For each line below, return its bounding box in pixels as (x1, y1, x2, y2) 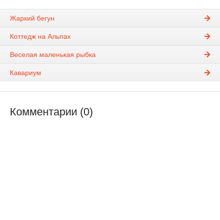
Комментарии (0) (10, 106, 93, 118)
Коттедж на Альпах (10, 32, 71, 41)
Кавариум (10, 69, 41, 77)
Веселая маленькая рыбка (10, 51, 96, 59)
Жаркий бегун (10, 14, 55, 23)
